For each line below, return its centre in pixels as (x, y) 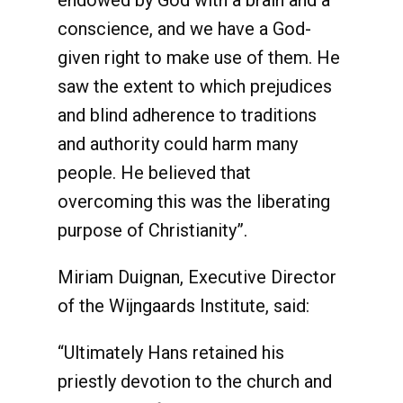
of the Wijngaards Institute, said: (184, 306)
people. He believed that (154, 173)
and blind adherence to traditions (187, 115)
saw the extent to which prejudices (195, 86)
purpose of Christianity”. (152, 230)
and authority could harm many (178, 144)
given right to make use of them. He (199, 58)
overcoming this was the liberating (194, 201)
